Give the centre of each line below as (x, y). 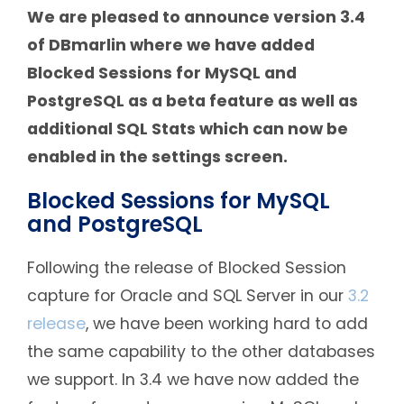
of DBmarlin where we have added (171, 45)
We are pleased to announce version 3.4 (196, 17)
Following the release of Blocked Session (187, 267)
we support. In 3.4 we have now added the (193, 379)
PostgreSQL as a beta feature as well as (193, 101)
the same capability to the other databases (201, 351)
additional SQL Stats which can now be (188, 129)
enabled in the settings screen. (157, 156)
